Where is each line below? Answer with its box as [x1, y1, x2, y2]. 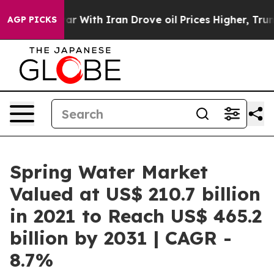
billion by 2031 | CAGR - [10, 226, 232, 250]
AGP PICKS [7, 14, 57, 25]
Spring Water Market [10, 160, 208, 183]
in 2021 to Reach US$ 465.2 [10, 204, 262, 228]
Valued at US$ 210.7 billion [10, 182, 261, 206]
